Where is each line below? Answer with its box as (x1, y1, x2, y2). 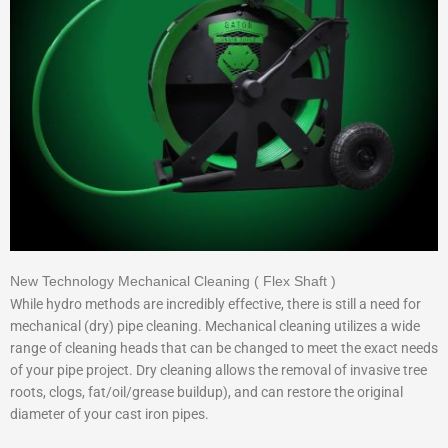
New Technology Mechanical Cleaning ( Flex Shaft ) (10, 273, 336, 289)
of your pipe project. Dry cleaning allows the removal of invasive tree (10, 361, 427, 378)
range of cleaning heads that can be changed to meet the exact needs (10, 339, 438, 356)
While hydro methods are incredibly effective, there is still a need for (10, 295, 421, 312)
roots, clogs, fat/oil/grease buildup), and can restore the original (10, 383, 403, 400)
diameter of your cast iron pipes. (10, 405, 209, 422)
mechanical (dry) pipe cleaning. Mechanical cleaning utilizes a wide (10, 317, 420, 334)
